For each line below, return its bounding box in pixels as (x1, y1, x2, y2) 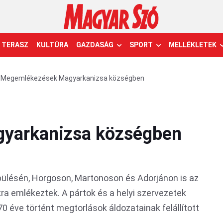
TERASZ (1, 41, 28, 49)
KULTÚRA (36, 41, 68, 49)
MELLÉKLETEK (169, 41, 217, 49)
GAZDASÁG (76, 41, 113, 49)
